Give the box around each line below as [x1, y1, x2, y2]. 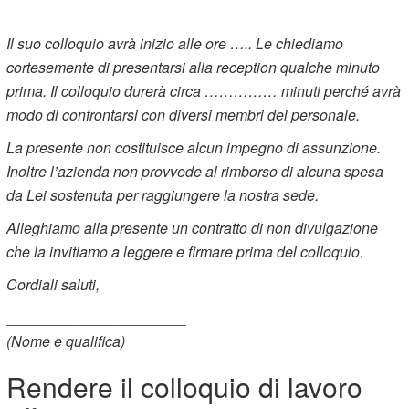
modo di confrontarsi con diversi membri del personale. [6, 103, 361, 125]
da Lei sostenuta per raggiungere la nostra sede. [6, 184, 320, 205]
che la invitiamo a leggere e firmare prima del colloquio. [6, 240, 364, 262]
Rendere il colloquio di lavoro [6, 366, 363, 406]
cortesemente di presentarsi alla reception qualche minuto [6, 56, 381, 78]
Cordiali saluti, [6, 273, 100, 295]
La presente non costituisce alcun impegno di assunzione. [6, 136, 382, 158]
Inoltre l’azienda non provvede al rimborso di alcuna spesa [6, 160, 384, 182]
